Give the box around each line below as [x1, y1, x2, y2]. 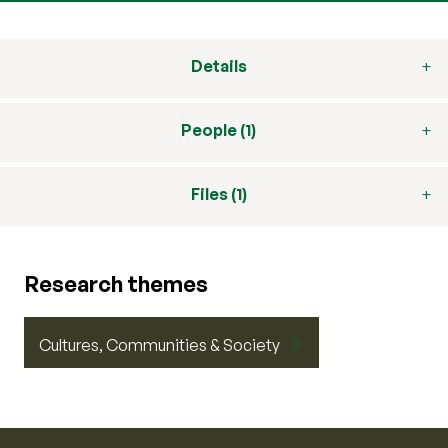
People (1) [181, 120, 256, 140]
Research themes [24, 270, 208, 297]
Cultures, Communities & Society [39, 335, 280, 355]
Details [190, 56, 247, 76]
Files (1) [190, 184, 247, 204]
